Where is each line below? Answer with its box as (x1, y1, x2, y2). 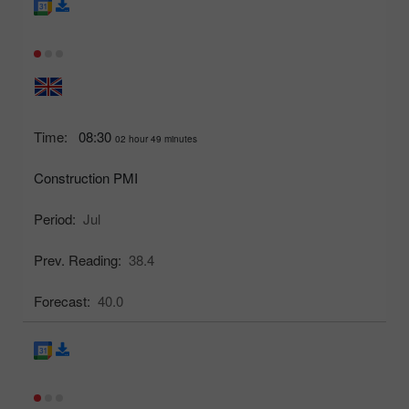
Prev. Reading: (34, 249, 121, 269)
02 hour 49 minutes (115, 131, 197, 145)
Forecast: (34, 290, 90, 310)
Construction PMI (34, 167, 138, 187)
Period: (34, 208, 76, 228)
